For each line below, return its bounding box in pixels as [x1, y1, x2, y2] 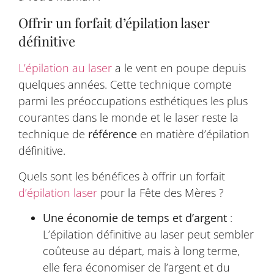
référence [88, 127, 137, 142]
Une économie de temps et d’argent [43, 210, 227, 225]
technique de [18, 127, 88, 142]
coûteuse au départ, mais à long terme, [43, 243, 240, 258]
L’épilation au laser [18, 61, 112, 76]
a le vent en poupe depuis [112, 61, 246, 76]
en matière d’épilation [137, 127, 250, 142]
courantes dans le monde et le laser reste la [18, 110, 239, 125]
